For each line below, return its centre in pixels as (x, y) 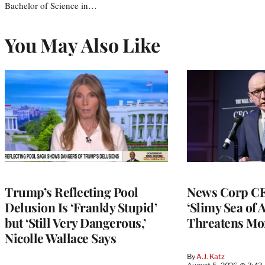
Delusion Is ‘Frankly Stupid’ (81, 207)
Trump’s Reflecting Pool (72, 191)
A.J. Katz (211, 256)
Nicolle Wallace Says (60, 237)
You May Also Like (83, 44)
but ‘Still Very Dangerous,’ (75, 222)
